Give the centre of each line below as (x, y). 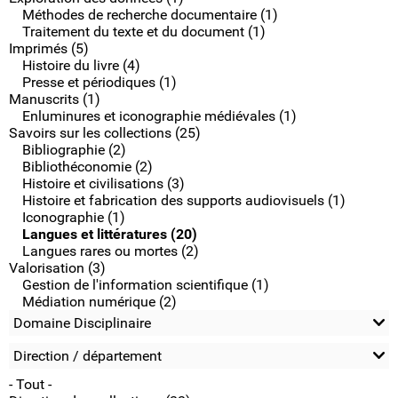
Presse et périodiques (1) (99, 82)
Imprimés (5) (49, 48)
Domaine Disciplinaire (82, 323)
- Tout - (30, 384)
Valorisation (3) (57, 268)
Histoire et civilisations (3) (103, 183)
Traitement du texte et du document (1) (144, 32)
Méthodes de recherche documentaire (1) (150, 15)
